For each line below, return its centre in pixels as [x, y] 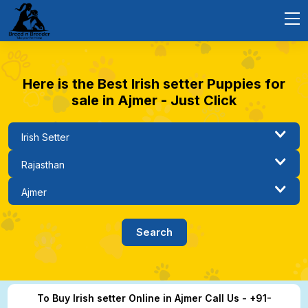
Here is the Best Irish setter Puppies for [154, 84]
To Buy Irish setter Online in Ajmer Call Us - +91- [154, 298]
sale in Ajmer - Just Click [154, 100]
